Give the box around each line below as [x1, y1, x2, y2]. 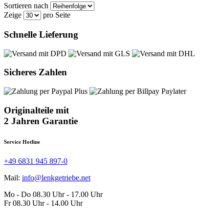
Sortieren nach [4, 1, 48, 10]
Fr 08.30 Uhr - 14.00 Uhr [4, 198, 83, 207]
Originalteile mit [4, 105, 69, 115]
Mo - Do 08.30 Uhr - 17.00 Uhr [4, 190, 103, 198]
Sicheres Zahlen [4, 67, 67, 78]
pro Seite [41, 11, 70, 20]
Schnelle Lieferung [4, 29, 78, 40]
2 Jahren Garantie [4, 115, 78, 126]
